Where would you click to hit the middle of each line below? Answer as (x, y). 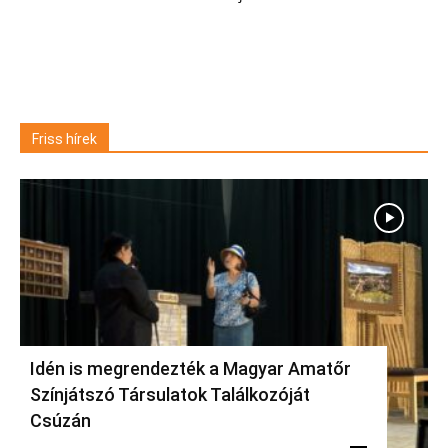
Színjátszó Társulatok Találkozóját (170, 395)
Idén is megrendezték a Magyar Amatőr (190, 369)
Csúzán (60, 421)
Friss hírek (64, 139)
